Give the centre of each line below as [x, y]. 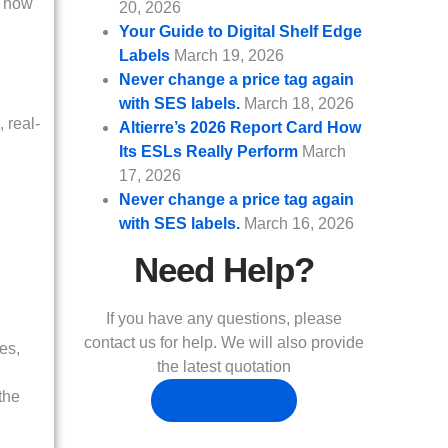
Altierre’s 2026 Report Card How [240, 128]
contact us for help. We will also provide [224, 343]
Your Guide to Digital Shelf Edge [240, 32]
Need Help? [224, 270]
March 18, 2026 [299, 104]
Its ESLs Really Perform [208, 152]
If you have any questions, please [224, 319]
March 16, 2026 [299, 224]
